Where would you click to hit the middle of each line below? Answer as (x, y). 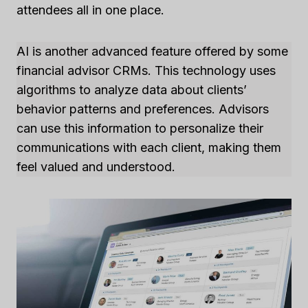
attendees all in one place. (90, 10)
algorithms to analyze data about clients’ (132, 90)
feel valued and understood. (96, 167)
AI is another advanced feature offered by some (152, 52)
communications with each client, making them (149, 148)
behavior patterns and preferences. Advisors (143, 109)
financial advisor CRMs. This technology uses (146, 71)
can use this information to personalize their (140, 129)
